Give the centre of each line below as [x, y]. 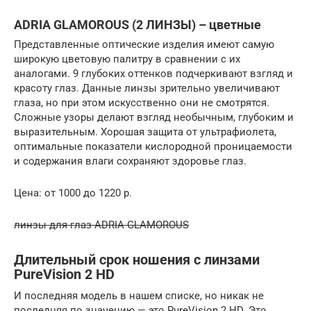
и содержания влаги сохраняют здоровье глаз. [130, 161]
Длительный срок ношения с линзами [137, 260]
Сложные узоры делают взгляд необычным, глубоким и [154, 117]
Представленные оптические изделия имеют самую [144, 44]
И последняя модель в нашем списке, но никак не [139, 295]
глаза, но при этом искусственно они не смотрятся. [142, 102]
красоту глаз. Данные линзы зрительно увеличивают [147, 88]
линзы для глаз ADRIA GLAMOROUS [101, 225]
